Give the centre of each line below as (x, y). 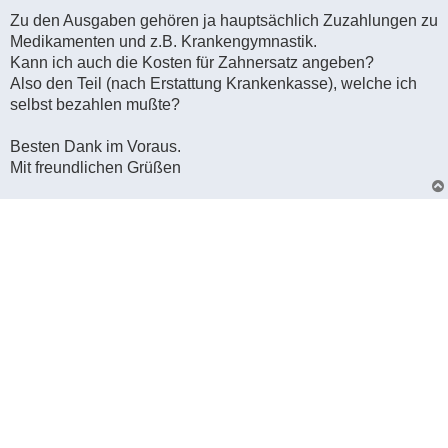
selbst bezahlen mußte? (95, 104)
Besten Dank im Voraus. (95, 146)
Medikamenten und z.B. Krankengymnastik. (163, 41)
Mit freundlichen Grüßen (95, 167)
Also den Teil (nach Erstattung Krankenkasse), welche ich (213, 83)
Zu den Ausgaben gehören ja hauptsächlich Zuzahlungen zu (224, 20)
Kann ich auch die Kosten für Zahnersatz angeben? (192, 62)
